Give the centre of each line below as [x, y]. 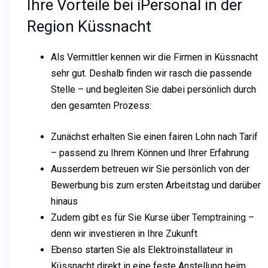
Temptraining [219, 217]
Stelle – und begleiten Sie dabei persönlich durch [153, 89]
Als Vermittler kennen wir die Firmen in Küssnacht [154, 57]
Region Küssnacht [89, 26]
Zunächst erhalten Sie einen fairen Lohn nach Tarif [154, 136]
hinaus [64, 201]
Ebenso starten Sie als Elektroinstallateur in [142, 249]
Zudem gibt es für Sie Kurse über [121, 217]
